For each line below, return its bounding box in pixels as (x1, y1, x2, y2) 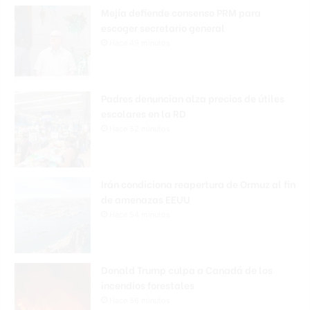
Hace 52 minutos (109, 123, 170, 134)
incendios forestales (101, 277, 194, 292)
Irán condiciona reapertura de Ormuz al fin (101, 176, 295, 191)
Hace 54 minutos (109, 209, 170, 219)
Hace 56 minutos (109, 295, 170, 305)
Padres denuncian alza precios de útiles (101, 90, 284, 105)
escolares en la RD (101, 105, 186, 120)
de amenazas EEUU (101, 191, 190, 206)
